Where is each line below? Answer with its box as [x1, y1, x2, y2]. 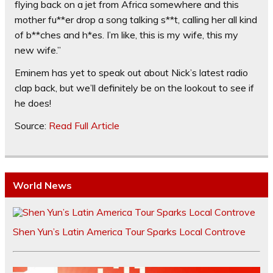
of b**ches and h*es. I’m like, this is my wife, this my [15, 29, 238, 41]
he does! [15, 97, 51, 110]
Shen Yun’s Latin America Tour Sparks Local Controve [12, 225, 246, 238]
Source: [15, 119, 49, 132]
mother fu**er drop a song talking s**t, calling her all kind [15, 13, 257, 26]
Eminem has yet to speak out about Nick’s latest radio [15, 66, 248, 79]
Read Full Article [49, 119, 119, 132]
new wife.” [15, 44, 61, 57]
